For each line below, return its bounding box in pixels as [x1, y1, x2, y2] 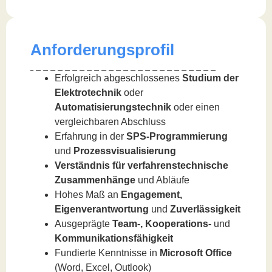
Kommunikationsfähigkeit [55, 233, 173, 243]
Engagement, [121, 189, 182, 200]
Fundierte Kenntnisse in [55, 247, 160, 258]
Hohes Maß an [55, 189, 121, 200]
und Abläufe [135, 174, 189, 185]
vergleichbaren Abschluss [55, 116, 166, 127]
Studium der [182, 72, 239, 83]
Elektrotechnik [55, 87, 121, 98]
